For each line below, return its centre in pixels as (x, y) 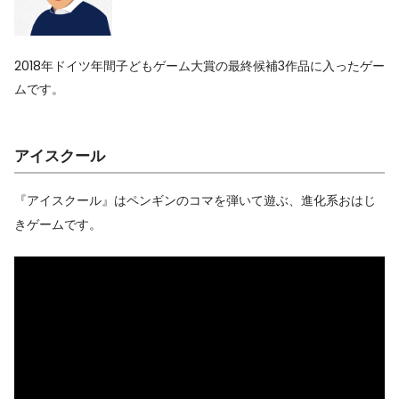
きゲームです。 (58, 225)
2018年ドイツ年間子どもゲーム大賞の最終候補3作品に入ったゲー (199, 66)
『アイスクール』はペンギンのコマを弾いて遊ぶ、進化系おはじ (195, 201)
